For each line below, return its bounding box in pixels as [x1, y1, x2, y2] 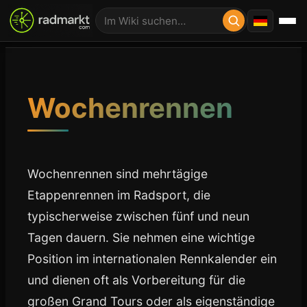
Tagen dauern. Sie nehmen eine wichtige [27, 230, 255, 245]
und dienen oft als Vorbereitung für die [27, 273, 245, 287]
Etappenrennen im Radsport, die [27, 188, 210, 202]
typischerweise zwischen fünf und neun [27, 209, 249, 223]
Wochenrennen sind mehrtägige [27, 167, 208, 181]
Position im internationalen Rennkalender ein [27, 251, 277, 266]
